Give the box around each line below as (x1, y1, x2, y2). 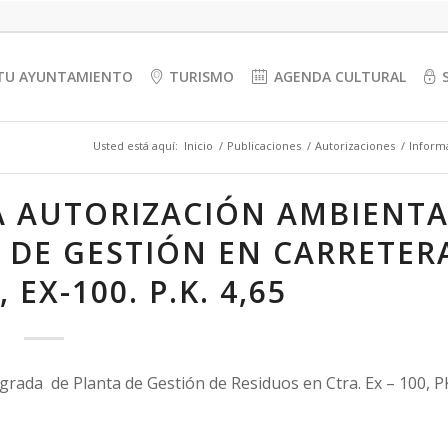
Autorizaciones (315, 138, 395, 153)
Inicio (184, 138, 213, 153)
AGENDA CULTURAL (274, 67, 407, 86)
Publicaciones (227, 138, 301, 153)
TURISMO (169, 67, 235, 86)
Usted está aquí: (93, 138, 178, 153)
